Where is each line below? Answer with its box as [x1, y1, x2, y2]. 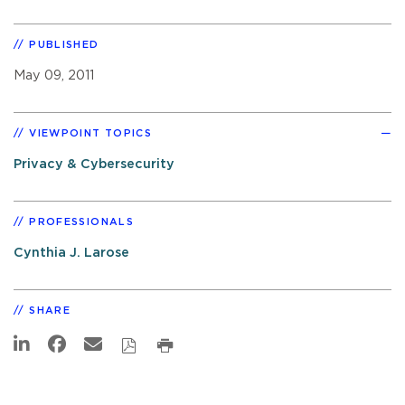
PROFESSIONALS [29, 216, 134, 227]
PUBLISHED [29, 39, 99, 50]
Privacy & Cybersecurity [14, 156, 174, 171]
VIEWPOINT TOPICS [29, 127, 153, 138]
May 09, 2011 [14, 68, 94, 82]
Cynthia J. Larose [14, 245, 129, 259]
